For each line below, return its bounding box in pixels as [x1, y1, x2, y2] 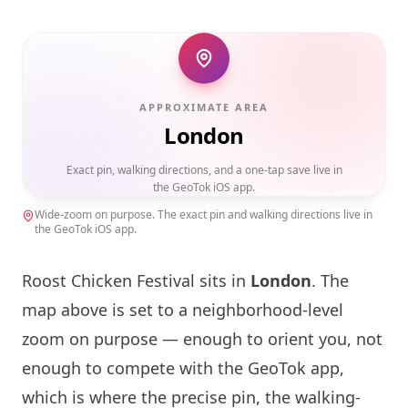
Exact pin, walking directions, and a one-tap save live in [66, 162, 342, 178]
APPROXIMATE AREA [139, 100, 269, 114]
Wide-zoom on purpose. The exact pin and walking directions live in [35, 207, 372, 222]
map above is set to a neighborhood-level [22, 299, 343, 321]
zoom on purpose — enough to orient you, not [22, 328, 382, 350]
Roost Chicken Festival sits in [22, 270, 250, 291]
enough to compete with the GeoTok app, [22, 357, 344, 379]
